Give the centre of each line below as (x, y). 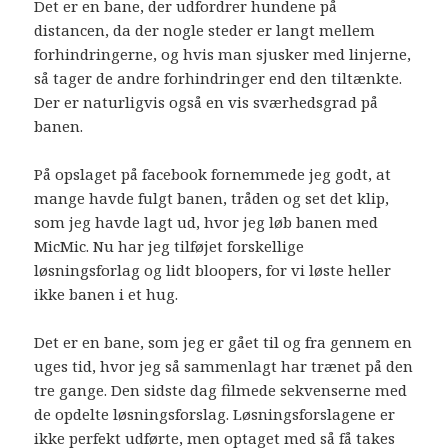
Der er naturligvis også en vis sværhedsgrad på (206, 101)
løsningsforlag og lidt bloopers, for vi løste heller (213, 269)
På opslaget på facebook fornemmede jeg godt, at (213, 173)
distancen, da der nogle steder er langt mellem (205, 29)
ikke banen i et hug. (106, 293)
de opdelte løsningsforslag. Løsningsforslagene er (215, 413)
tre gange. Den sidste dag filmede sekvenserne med (221, 389)
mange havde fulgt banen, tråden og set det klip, (212, 197)
